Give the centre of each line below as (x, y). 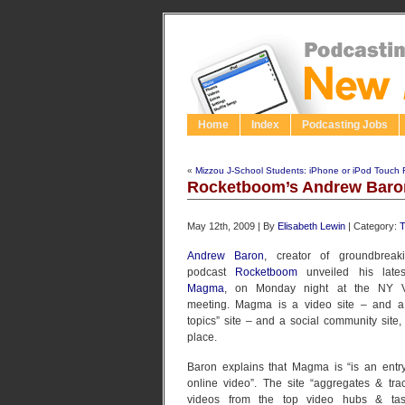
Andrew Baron (226, 256)
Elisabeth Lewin (311, 226)
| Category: (372, 226)
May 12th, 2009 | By (232, 226)
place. (202, 337)
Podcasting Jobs (345, 125)
